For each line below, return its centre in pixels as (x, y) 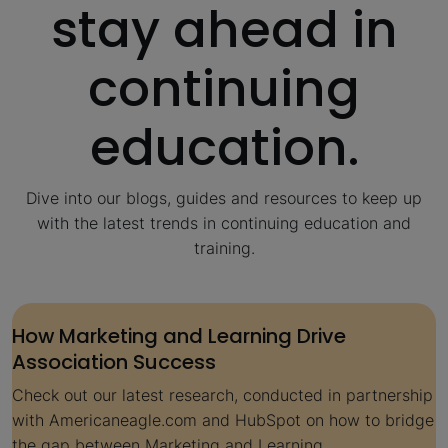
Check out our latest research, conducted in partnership (222, 395)
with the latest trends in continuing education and (224, 222)
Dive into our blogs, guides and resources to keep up (224, 197)
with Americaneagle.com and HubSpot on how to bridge (223, 420)
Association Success (114, 361)
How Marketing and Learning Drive (179, 335)
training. (224, 247)
